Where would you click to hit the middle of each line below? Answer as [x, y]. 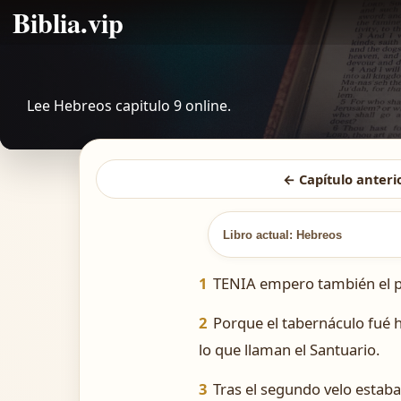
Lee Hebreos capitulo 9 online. [129, 106]
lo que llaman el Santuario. [289, 350]
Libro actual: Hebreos [282, 235]
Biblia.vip [68, 22]
